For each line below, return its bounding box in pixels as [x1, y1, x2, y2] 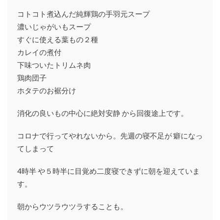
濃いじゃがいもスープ [17, 22, 91, 31]
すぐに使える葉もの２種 [17, 35, 98, 44]
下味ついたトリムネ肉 [17, 60, 91, 70]
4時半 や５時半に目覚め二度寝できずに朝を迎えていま [17, 166, 200, 176]
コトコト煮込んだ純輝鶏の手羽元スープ [17, 9, 150, 19]
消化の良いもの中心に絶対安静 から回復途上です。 [17, 109, 188, 118]
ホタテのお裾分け [17, 86, 76, 95]
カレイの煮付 [17, 48, 61, 57]
